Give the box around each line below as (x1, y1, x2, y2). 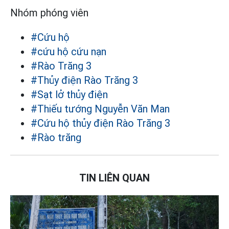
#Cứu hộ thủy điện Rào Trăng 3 (31, 117, 170, 129)
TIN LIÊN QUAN (79, 172, 150, 184)
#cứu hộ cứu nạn (31, 45, 106, 58)
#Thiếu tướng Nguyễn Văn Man (31, 103, 170, 115)
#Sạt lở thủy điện (31, 88, 108, 101)
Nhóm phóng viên (10, 7, 88, 19)
